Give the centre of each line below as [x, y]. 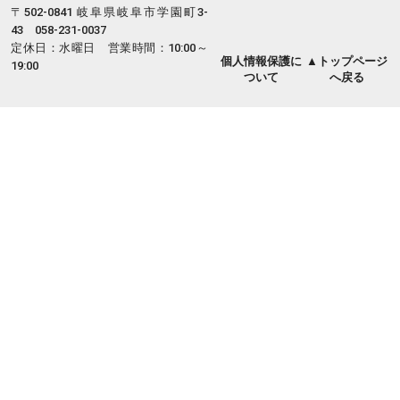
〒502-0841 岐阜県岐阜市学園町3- [109, 12]
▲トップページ [346, 61]
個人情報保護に [261, 61]
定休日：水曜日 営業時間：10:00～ [109, 47]
